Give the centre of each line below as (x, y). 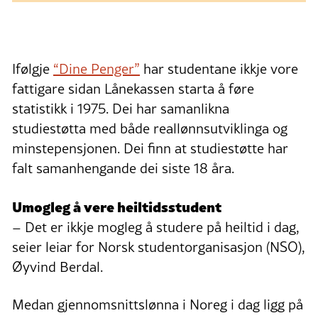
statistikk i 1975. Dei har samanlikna (121, 109)
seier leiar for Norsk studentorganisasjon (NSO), (159, 247)
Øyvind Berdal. (57, 267)
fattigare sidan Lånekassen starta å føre (133, 89)
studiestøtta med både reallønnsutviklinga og (150, 129)
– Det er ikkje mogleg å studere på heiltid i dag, (156, 227)
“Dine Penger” (97, 69)
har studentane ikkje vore (219, 69)
